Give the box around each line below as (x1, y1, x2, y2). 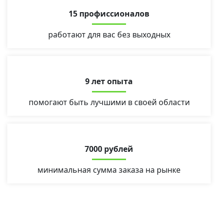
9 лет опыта (85, 76, 133, 87)
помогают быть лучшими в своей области (28, 97, 190, 108)
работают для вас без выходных (48, 29, 170, 40)
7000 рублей (85, 144, 133, 154)
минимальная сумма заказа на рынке (37, 164, 181, 175)
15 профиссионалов (69, 8, 149, 19)
